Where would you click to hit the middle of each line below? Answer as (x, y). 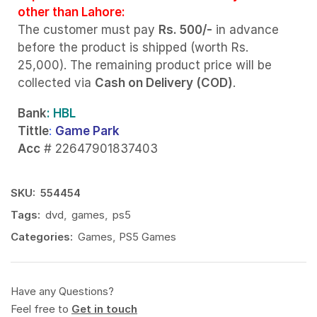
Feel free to (41, 309)
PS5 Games (148, 236)
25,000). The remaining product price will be (145, 65)
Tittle (33, 131)
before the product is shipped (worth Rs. (133, 47)
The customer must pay (88, 29)
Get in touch (104, 309)
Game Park (87, 131)
